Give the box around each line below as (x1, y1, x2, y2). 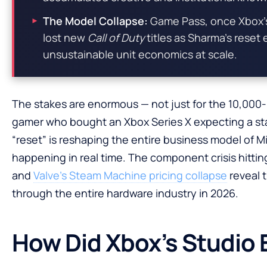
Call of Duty (88, 30, 144, 45)
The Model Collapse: (43, 13, 148, 28)
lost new (43, 30, 88, 45)
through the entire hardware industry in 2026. (12, 185, 238, 200)
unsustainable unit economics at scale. (43, 46, 237, 61)
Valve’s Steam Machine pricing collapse (33, 167, 227, 182)
